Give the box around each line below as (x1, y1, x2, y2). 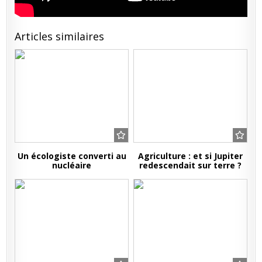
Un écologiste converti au (17, 150, 126, 161)
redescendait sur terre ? (139, 159, 242, 171)
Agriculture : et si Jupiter (137, 150, 243, 161)
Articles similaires (15, 29, 105, 43)
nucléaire (52, 159, 92, 171)
